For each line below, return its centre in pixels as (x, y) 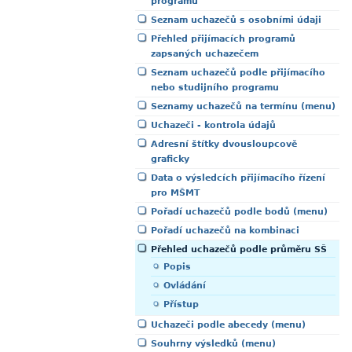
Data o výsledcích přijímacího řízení (238, 178)
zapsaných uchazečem (205, 54)
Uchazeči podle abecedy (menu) (228, 325)
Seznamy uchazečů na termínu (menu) (243, 106)
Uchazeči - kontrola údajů (213, 125)
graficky (170, 159)
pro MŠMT (176, 193)
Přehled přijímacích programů (223, 39)
